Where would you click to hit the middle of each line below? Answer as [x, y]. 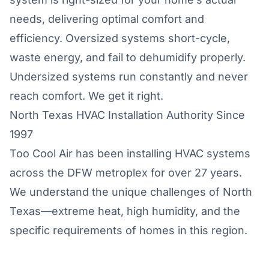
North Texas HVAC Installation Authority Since [127, 115]
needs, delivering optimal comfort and [107, 19]
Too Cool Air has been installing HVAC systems [130, 153]
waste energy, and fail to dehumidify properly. [128, 57]
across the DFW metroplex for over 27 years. [126, 173]
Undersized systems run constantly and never [129, 77]
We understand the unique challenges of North [131, 192]
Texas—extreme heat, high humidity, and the [125, 211]
